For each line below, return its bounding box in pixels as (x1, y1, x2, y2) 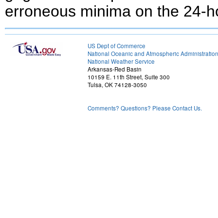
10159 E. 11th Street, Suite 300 (88, 73, 170, 81)
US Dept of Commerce (88, 42, 145, 50)
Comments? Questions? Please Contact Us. (88, 104, 202, 112)
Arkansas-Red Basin (88, 65, 142, 73)
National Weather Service (88, 57, 155, 65)
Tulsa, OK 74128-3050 (88, 81, 147, 89)
